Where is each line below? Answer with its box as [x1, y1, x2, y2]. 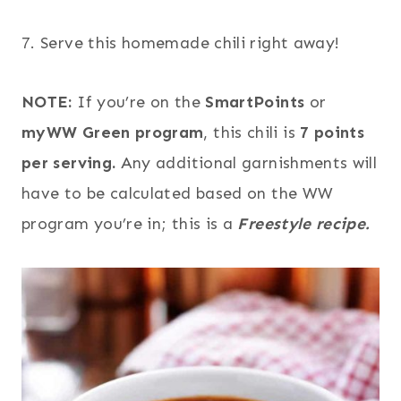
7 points [300, 122, 365, 142]
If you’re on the [72, 91, 206, 112]
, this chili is [203, 122, 301, 142]
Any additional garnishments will [115, 152, 378, 173]
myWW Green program [21, 122, 204, 142]
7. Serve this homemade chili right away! [21, 32, 340, 53]
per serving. [21, 152, 116, 173]
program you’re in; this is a [21, 213, 238, 234]
